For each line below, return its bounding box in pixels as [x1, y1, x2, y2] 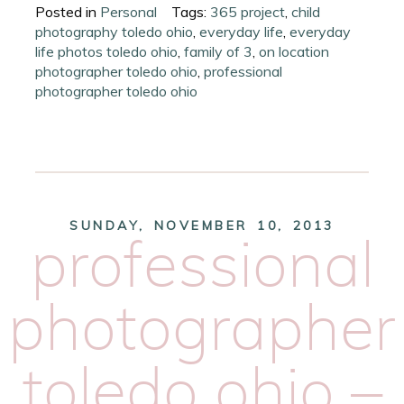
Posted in [35, 3, 101, 22]
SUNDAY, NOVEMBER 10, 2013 [69, 217, 335, 234]
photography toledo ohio [35, 23, 194, 41]
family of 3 [184, 42, 253, 61]
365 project [210, 3, 286, 22]
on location [259, 42, 330, 61]
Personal [100, 3, 158, 22]
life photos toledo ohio [35, 42, 179, 61]
